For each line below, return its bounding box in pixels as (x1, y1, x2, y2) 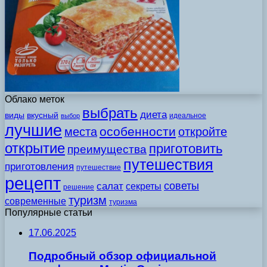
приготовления (5, 160, 74, 172)
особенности (100, 124, 176, 138)
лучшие (5, 121, 62, 139)
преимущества (67, 142, 147, 156)
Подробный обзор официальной (29, 249, 216, 262)
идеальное (169, 111, 206, 120)
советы (164, 179, 199, 192)
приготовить (149, 141, 222, 156)
